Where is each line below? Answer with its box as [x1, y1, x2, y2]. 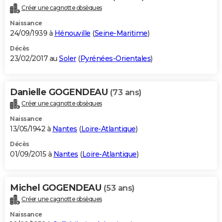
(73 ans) [110, 88, 142, 98]
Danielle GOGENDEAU [10, 87, 110, 98]
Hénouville [54, 29, 91, 38]
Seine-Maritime [94, 29, 148, 38]
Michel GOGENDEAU [10, 182, 104, 194]
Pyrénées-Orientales [80, 54, 151, 63]
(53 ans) [103, 183, 135, 193]
